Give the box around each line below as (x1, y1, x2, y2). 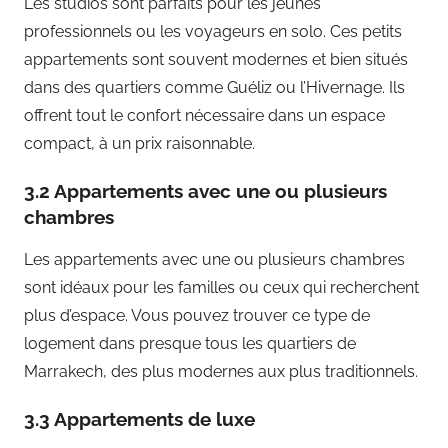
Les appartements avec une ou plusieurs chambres (24, 249, 405, 269)
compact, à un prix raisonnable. (24, 133, 255, 153)
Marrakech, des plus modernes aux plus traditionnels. (24, 361, 418, 381)
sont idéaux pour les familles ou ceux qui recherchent (24, 277, 419, 297)
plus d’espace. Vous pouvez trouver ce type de (24, 305, 370, 325)
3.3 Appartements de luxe (24, 407, 255, 430)
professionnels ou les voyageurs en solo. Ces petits (24, 21, 402, 41)
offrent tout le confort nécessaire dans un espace (24, 105, 385, 125)
